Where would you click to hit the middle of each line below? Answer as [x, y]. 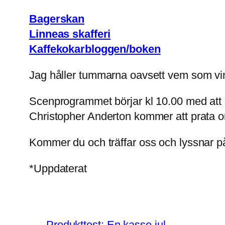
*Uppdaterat [58, 169]
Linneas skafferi [70, 34]
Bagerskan [57, 19]
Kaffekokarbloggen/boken [95, 49]
